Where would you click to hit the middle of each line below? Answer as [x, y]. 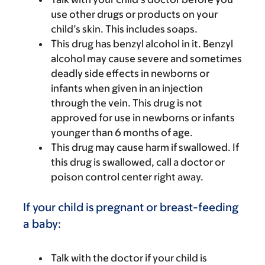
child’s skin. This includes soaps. [124, 29]
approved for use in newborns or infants [143, 118]
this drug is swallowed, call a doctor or [138, 162]
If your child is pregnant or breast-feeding [131, 207]
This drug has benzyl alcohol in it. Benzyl [142, 44]
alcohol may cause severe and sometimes [146, 59]
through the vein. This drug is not [127, 103]
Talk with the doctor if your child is [129, 258]
